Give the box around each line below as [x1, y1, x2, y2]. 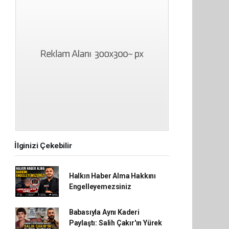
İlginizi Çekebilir [14, 141, 72, 150]
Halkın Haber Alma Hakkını [68, 171, 156, 180]
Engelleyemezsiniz [68, 182, 131, 191]
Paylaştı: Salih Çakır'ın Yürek [68, 218, 163, 227]
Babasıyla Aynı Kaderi [68, 208, 140, 216]
